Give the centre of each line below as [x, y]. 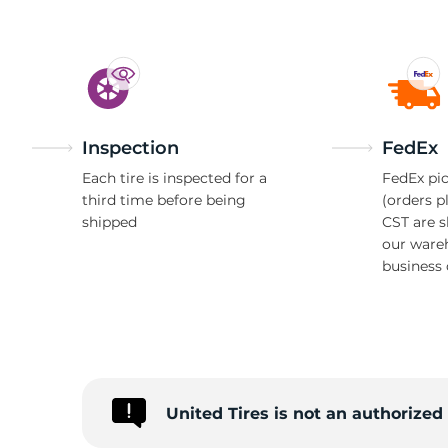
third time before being [164, 200]
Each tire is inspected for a [174, 178]
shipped [109, 222]
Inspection [130, 148]
